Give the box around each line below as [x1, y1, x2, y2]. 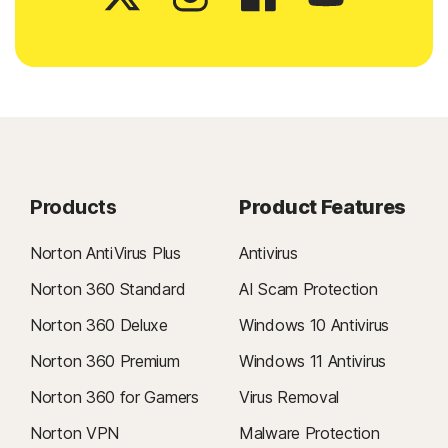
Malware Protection [239, 423, 380, 444]
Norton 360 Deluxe [30, 315, 168, 336]
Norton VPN [30, 423, 119, 444]
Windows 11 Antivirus [239, 351, 386, 372]
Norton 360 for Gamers [30, 387, 199, 408]
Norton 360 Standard [30, 279, 186, 300]
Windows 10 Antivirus [239, 315, 389, 336]
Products [30, 195, 117, 220]
